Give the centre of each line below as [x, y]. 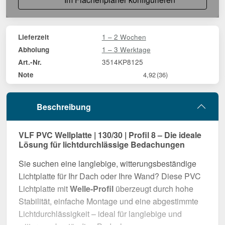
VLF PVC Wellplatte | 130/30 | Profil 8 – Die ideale [110, 135]
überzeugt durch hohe [153, 189]
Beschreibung [64, 106]
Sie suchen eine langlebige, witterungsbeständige [107, 164]
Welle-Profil [92, 189]
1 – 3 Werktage [126, 49]
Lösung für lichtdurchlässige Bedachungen [102, 145]
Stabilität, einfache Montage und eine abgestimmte [108, 201]
